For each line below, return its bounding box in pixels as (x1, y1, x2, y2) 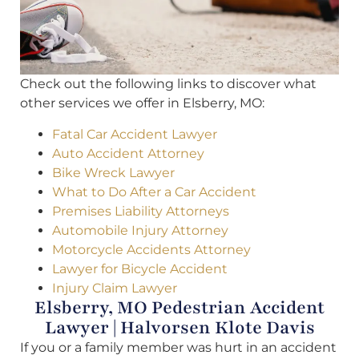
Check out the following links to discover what (20, 76, 317, 92)
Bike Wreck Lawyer (52, 164, 175, 180)
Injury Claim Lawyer (52, 280, 177, 296)
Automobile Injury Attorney (52, 222, 228, 238)
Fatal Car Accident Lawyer (52, 126, 217, 142)
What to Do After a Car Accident (52, 184, 256, 200)
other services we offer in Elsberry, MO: (20, 95, 264, 111)
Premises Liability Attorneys (52, 203, 229, 219)
